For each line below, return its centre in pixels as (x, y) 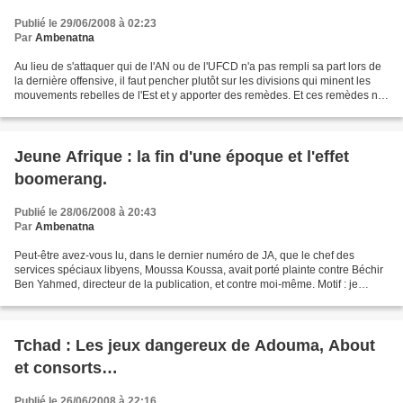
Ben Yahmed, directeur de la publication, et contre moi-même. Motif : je (186, 284)
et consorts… (66, 367)
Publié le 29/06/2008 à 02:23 (85, 23)
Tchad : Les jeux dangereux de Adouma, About (195, 345)
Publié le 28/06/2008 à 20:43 (85, 212)
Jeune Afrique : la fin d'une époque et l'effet (182, 156)
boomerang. (61, 179)
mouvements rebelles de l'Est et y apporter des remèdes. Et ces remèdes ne (199, 95)
